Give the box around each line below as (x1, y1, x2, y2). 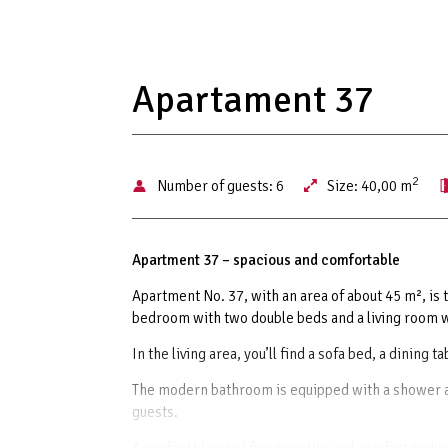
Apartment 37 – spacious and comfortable (132, 251, 400, 269)
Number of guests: (157, 177, 276, 195)
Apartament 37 (132, 77, 374, 123)
